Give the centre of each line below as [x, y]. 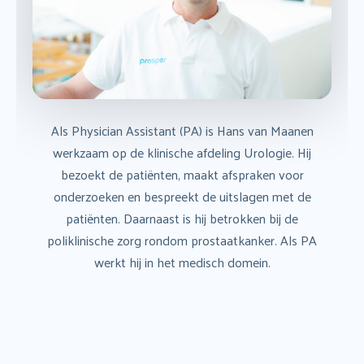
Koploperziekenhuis [119, 40]
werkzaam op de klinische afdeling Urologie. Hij [182, 152]
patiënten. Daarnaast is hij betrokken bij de [182, 218]
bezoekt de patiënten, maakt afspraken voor [182, 174]
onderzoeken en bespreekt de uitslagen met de [182, 196]
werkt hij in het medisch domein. [182, 262]
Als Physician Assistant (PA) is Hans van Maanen [182, 130]
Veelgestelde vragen [236, 40]
